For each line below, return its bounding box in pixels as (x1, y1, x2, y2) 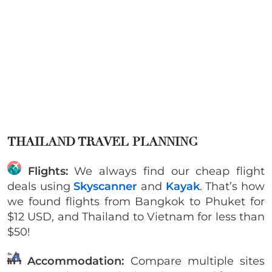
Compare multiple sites (124, 254, 265, 268)
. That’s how (199, 180, 265, 194)
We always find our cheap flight (67, 165, 265, 178)
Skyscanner (73, 180, 138, 194)
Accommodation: (21, 254, 124, 268)
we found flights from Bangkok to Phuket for (7, 195, 265, 209)
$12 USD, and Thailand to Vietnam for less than (7, 210, 265, 224)
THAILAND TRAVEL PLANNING (7, 134, 202, 150)
